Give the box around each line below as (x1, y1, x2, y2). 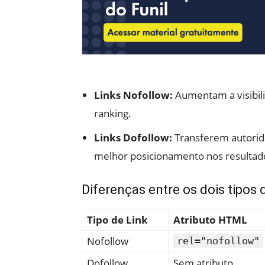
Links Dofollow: (94, 130, 172, 144)
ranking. (94, 106, 131, 120)
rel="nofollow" (177, 234, 260, 247)
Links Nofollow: (94, 88, 173, 102)
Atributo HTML (173, 212, 247, 227)
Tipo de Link (87, 212, 148, 227)
